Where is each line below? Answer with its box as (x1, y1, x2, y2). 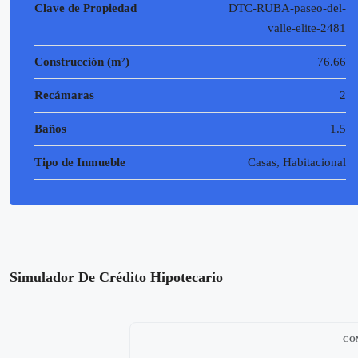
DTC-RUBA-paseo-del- (229, 2, 347, 14)
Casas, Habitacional (248, 156, 347, 169)
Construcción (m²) (34, 55, 129, 68)
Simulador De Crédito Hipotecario (10, 269, 223, 285)
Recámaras (34, 89, 94, 101)
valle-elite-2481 (268, 22, 347, 34)
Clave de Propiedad (34, 2, 137, 14)
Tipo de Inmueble (34, 156, 125, 169)
